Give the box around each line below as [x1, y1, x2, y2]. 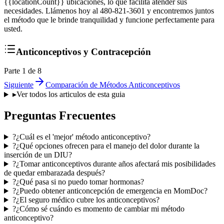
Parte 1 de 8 [4, 66, 41, 75]
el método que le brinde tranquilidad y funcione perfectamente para [4, 15, 214, 24]
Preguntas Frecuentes [4, 109, 115, 122]
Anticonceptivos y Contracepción [16, 46, 151, 57]
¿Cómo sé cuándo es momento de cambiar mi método [15, 204, 184, 213]
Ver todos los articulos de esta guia [16, 90, 125, 99]
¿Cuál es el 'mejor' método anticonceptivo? [15, 132, 150, 141]
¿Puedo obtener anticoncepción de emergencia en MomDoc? [15, 186, 207, 195]
